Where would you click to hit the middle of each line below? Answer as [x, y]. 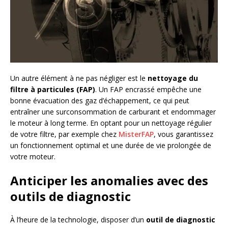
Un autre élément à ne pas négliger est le [79, 78]
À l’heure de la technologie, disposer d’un [78, 220]
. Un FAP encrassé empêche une [148, 90]
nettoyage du [173, 78]
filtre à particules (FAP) [53, 90]
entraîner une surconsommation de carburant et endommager [113, 112]
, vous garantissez [183, 134]
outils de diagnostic [70, 196]
